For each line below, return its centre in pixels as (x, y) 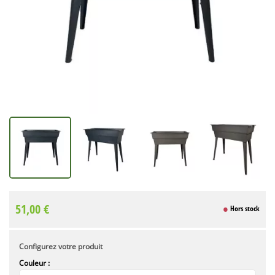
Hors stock (244, 209)
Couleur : (34, 263)
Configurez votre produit (61, 246)
